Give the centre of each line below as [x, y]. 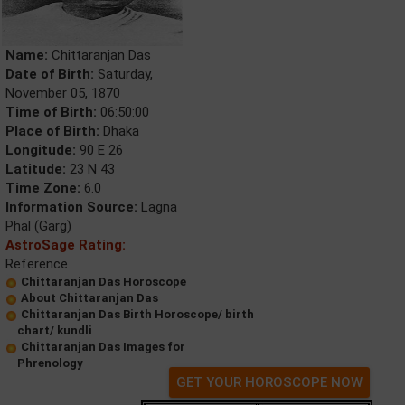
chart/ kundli [55, 330]
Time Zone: [43, 188]
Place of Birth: [52, 131]
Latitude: [36, 169]
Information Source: [71, 207]
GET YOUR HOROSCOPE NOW [269, 382]
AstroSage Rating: [66, 245]
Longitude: [41, 150]
